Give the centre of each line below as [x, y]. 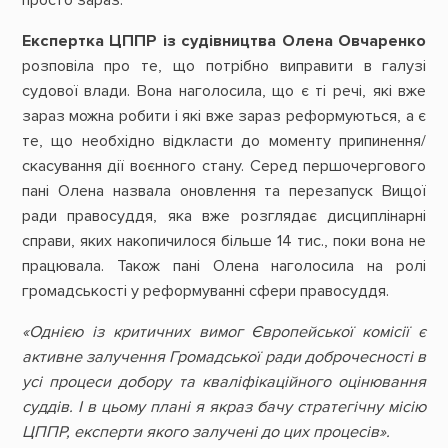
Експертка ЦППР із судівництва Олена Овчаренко [224, 41]
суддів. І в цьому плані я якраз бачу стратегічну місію [224, 407]
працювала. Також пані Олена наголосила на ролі [224, 266]
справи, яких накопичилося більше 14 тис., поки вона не [224, 241]
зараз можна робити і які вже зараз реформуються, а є [224, 116]
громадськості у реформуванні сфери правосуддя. [207, 291]
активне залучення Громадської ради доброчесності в [224, 357]
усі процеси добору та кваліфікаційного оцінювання [224, 382]
